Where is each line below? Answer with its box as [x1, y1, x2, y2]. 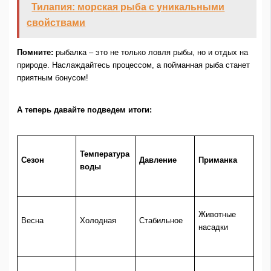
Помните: [16, 48, 53, 57]
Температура [80, 149, 130, 158]
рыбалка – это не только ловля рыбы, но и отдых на [53, 48, 248, 57]
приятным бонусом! [16, 73, 88, 83]
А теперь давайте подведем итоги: [16, 105, 152, 115]
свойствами [27, 17, 86, 28]
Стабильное [139, 215, 183, 225]
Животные [198, 209, 237, 219]
